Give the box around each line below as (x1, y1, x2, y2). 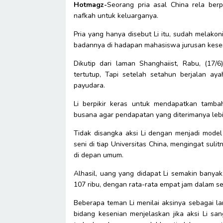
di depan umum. (74, 150, 123, 160)
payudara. (74, 80, 105, 90)
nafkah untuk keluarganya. (74, 10, 158, 20)
